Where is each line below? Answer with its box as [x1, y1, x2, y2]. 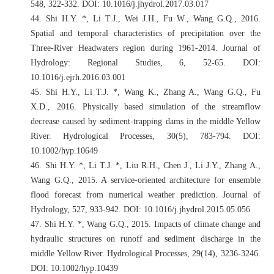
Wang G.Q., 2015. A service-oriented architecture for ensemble [31, 175, 261, 185]
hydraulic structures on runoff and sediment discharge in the [31, 234, 261, 243]
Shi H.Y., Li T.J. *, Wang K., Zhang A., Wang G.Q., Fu [46, 87, 261, 97]
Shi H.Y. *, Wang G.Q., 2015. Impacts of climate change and [44, 219, 261, 229]
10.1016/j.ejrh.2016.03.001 [31, 72, 126, 82]
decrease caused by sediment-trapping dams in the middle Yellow [31, 116, 261, 126]
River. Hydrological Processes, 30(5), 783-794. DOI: [31, 131, 261, 141]
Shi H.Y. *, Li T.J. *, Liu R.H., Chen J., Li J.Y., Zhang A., [45, 160, 261, 170]
